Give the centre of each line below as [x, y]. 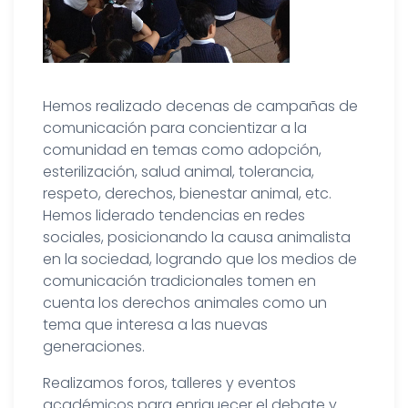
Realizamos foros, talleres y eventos [169, 382]
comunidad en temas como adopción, [182, 149]
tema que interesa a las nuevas [155, 324]
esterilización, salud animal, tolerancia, [178, 171]
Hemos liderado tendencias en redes [174, 215]
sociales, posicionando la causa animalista [197, 237]
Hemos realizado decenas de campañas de [200, 106]
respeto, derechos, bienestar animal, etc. [187, 193]
